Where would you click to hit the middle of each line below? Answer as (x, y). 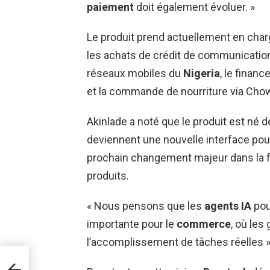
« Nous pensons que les (146, 206)
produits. (108, 175)
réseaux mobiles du (135, 73)
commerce (204, 224)
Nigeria (202, 73)
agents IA (228, 206)
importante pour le (132, 224)
